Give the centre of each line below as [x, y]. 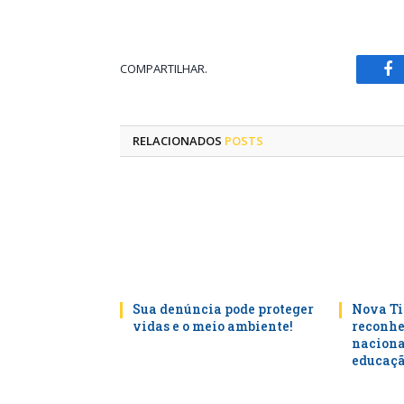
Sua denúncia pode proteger [223, 309]
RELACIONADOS [179, 140]
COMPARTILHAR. [164, 69]
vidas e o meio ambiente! [213, 326]
